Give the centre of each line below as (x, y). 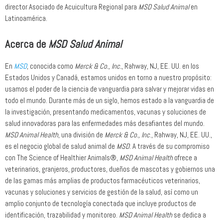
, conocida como (51, 66)
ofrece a (185, 158)
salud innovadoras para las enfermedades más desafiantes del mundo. (105, 123)
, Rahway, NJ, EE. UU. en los (160, 66)
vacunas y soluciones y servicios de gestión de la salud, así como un (102, 192)
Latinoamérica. (26, 18)
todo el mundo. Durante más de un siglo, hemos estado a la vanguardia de (110, 101)
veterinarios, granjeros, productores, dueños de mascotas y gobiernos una (110, 169)
